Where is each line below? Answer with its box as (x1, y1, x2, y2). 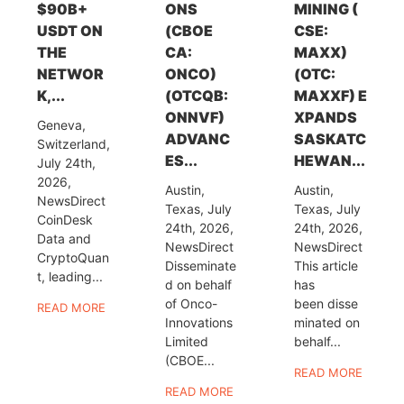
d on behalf (165, 276, 233, 292)
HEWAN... (294, 151, 366, 170)
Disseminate (165, 257, 237, 273)
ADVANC (165, 129, 231, 148)
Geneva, (36, 116, 86, 133)
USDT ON (36, 21, 103, 40)
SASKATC (294, 129, 367, 148)
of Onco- (165, 295, 218, 311)
